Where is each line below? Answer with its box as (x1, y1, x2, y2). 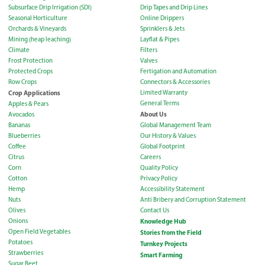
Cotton (8, 174, 27, 183)
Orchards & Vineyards (8, 25, 66, 33)
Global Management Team (140, 121, 211, 130)
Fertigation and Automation (140, 67, 216, 76)
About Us (140, 110, 167, 119)
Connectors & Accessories (140, 78, 210, 86)
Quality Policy (140, 164, 178, 172)
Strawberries (8, 249, 43, 257)
